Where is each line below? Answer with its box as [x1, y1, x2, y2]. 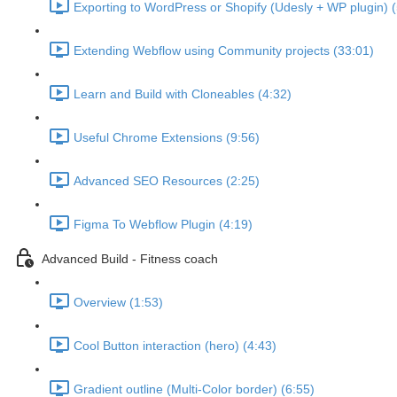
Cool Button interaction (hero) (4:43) [74, 339, 276, 354]
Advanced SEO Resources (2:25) [74, 174, 260, 189]
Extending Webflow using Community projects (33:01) [74, 43, 374, 58]
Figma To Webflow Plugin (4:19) [74, 217, 253, 232]
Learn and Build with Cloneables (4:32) [74, 87, 292, 102]
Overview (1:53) [74, 295, 163, 310]
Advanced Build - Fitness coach [42, 252, 218, 267]
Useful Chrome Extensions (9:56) [74, 130, 260, 145]
